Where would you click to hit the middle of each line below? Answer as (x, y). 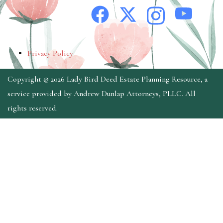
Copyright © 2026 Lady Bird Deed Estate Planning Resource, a (108, 79)
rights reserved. (33, 108)
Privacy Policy (50, 53)
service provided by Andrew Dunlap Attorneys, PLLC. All (102, 94)
